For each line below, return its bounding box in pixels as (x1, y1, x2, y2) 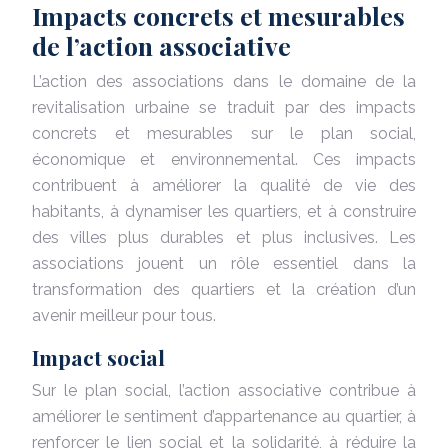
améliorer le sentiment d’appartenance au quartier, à (32, 406, 416, 426)
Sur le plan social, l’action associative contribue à (32, 380, 416, 400)
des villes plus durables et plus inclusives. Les (32, 227, 416, 247)
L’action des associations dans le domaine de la (32, 71, 416, 91)
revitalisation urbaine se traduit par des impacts (32, 97, 416, 117)
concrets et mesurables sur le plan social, (32, 123, 416, 143)
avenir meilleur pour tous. (32, 305, 216, 325)
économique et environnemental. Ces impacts (32, 149, 416, 169)
